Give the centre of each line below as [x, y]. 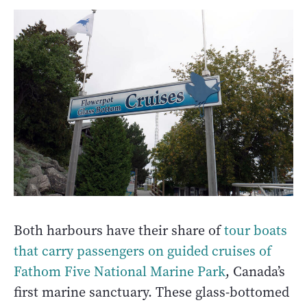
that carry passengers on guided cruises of [143, 251]
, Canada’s [255, 271]
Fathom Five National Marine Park [120, 271]
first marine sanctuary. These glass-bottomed [151, 292]
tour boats [256, 230]
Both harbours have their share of [119, 230]
